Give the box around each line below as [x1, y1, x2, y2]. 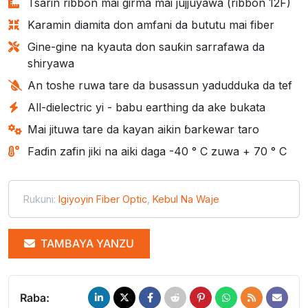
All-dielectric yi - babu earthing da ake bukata [27, 100, 265, 114]
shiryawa [27, 56, 74, 70]
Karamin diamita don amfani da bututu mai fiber [27, 17, 274, 32]
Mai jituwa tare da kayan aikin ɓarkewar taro [27, 122, 259, 136]
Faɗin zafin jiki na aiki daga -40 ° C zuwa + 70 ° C [27, 144, 287, 158]
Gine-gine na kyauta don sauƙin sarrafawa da [27, 39, 265, 54]
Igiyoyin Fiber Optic [58, 192, 147, 205]
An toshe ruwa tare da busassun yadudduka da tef [27, 78, 292, 92]
